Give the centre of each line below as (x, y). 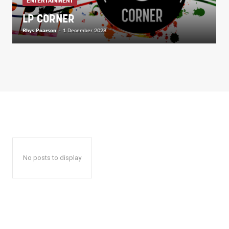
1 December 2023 (85, 30)
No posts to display (52, 157)
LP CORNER (49, 19)
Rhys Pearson (39, 30)
